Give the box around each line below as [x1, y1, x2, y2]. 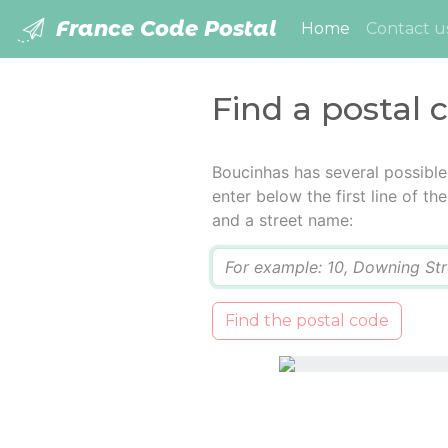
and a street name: [211, 210, 353, 231]
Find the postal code [224, 311, 389, 331]
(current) [349, 18, 423, 38]
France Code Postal [50, 16, 277, 41]
